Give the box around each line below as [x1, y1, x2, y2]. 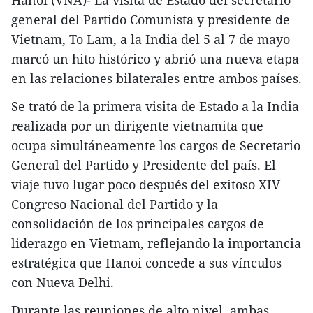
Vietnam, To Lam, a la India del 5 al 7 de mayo [11, 30, 290, 48]
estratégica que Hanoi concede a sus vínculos [11, 254, 282, 271]
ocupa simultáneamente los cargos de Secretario [11, 136, 300, 154]
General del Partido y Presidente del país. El [11, 156, 276, 173]
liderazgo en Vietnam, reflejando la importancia [11, 234, 301, 252]
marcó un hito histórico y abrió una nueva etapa [11, 50, 299, 67]
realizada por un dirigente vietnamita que [11, 117, 263, 134]
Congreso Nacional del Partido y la [11, 195, 218, 212]
